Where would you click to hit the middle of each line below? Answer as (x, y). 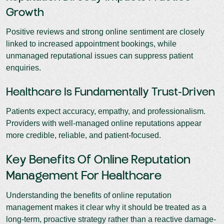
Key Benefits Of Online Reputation (98, 160)
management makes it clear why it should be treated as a (106, 207)
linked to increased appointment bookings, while (91, 43)
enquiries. (23, 67)
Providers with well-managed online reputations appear (104, 123)
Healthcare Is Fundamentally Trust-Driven (110, 92)
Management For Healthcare (84, 176)
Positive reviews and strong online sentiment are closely (105, 31)
